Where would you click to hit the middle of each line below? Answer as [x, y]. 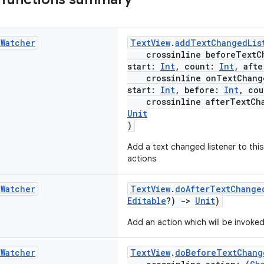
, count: [197, 66]
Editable [147, 201]
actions [142, 159]
